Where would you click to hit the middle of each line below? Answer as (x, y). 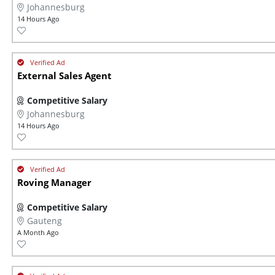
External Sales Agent (64, 76)
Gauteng (45, 221)
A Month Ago (38, 233)
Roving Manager (54, 183)
